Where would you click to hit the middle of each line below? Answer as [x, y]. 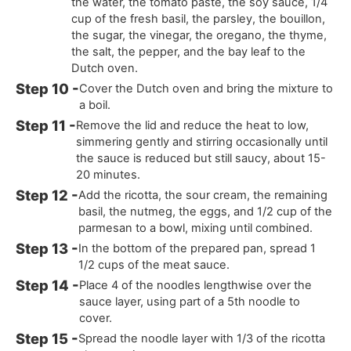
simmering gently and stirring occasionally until [202, 142]
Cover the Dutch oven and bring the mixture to [206, 89]
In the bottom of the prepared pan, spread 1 [197, 249]
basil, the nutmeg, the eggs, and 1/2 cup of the [206, 212]
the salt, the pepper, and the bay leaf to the [189, 52]
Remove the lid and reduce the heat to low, [193, 126]
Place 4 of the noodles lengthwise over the [196, 286]
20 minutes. [109, 175]
